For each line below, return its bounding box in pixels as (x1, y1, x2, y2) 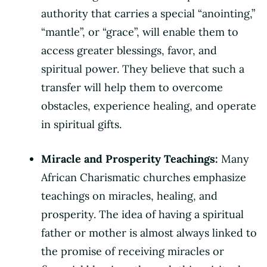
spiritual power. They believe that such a (41, 61, 244, 76)
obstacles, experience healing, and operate (41, 98, 256, 113)
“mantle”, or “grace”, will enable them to (41, 24, 238, 39)
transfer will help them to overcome (41, 80, 223, 94)
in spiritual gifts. (41, 117, 122, 131)
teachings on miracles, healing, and (41, 188, 218, 203)
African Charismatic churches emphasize (41, 170, 246, 184)
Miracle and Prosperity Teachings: (41, 151, 218, 166)
